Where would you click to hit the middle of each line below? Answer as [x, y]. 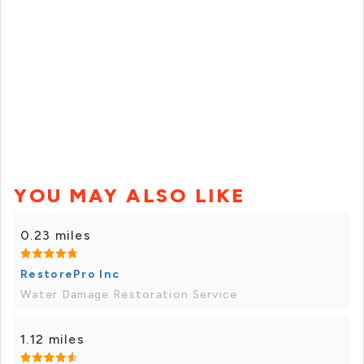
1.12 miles [52, 340]
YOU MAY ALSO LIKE [130, 196]
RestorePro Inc [70, 275]
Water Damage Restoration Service [129, 295]
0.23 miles [56, 236]
